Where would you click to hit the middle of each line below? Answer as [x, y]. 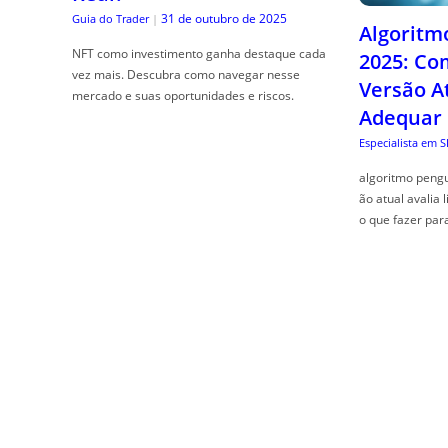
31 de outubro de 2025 [224, 19]
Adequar [400, 118]
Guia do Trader [110, 19]
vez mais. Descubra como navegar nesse [186, 75]
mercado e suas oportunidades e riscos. [183, 96]
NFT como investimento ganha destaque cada [199, 54]
